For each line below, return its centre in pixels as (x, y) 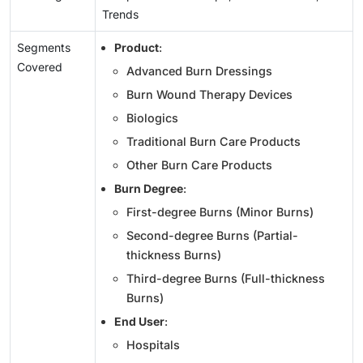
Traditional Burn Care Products (214, 141)
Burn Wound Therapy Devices (209, 94)
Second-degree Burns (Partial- (212, 235)
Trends (120, 14)
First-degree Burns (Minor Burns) (220, 211)
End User (139, 321)
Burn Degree (149, 188)
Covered (40, 66)
